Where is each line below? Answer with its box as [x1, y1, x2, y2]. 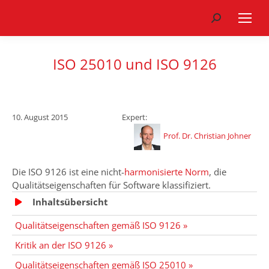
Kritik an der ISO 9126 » [15, 239, 113, 251]
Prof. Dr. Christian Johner [163, 130, 251, 142]
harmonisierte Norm [124, 166, 209, 178]
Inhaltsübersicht [32, 196, 108, 208]
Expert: [122, 112, 147, 122]
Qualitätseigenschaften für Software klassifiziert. [12, 179, 211, 191]
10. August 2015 [12, 112, 68, 122]
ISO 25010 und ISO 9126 [52, 54, 217, 74]
